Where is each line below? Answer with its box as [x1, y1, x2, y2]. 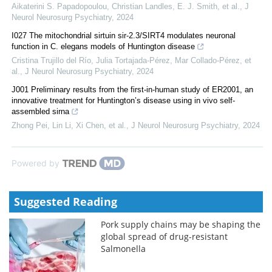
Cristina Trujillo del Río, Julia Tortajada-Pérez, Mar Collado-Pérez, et [12, 55, 251, 65]
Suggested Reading [14, 194, 117, 209]
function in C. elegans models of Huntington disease [12, 41, 195, 51]
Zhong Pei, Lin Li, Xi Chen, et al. [12, 120, 126, 130]
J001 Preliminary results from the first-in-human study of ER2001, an [12, 84, 253, 94]
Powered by [12, 157, 59, 168]
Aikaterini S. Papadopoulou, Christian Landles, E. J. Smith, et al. [12, 1, 240, 11]
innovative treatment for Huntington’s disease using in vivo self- [12, 95, 235, 105]
